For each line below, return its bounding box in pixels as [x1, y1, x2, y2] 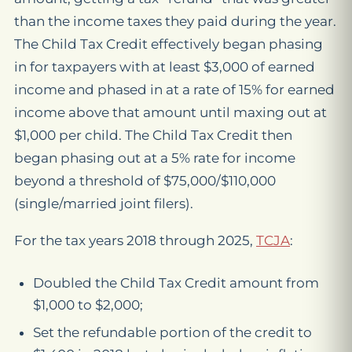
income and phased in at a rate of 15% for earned [14, 82, 335, 98]
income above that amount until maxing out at [14, 104, 327, 121]
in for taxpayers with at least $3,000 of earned [14, 59, 315, 75]
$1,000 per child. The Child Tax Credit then [14, 127, 292, 144]
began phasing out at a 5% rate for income [14, 150, 295, 167]
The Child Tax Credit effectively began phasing [14, 36, 323, 53]
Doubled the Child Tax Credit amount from [33, 275, 319, 291]
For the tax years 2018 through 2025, [14, 233, 256, 249]
